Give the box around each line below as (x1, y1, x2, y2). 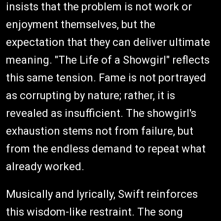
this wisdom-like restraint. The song (6, 206, 183, 219)
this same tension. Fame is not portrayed (6, 72, 206, 84)
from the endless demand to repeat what (6, 143, 206, 155)
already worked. (6, 160, 84, 173)
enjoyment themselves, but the (6, 18, 155, 31)
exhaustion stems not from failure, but (6, 125, 193, 138)
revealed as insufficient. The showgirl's (6, 107, 196, 120)
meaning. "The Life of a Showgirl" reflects (6, 54, 210, 67)
